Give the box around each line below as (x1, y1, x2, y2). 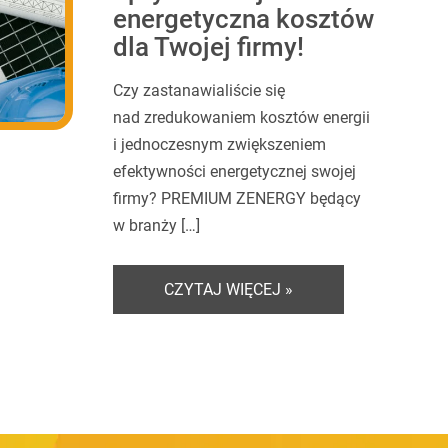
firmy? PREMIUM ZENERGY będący (113, 189, 362, 209)
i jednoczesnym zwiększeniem (113, 135, 327, 155)
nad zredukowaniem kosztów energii (113, 108, 371, 128)
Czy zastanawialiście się (113, 81, 286, 101)
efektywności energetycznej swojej (113, 162, 357, 182)
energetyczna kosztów (113, 4, 375, 35)
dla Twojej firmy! (113, 32, 305, 63)
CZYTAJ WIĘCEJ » (164, 280, 294, 300)
